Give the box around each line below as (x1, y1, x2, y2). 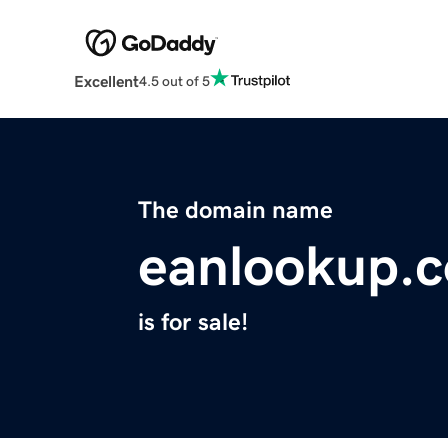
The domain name (138, 198, 333, 223)
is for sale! (138, 310, 248, 335)
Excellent (73, 73, 139, 90)
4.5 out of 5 (138, 73, 210, 88)
